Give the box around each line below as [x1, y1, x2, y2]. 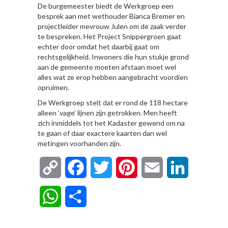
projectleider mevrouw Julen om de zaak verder [38, 22, 186, 31]
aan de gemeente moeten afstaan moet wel [38, 63, 176, 71]
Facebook [87, 162, 122, 172]
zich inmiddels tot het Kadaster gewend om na [38, 119, 185, 127]
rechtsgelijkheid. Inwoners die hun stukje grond [38, 52, 189, 61]
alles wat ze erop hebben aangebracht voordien [38, 73, 188, 81]
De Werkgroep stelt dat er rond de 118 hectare [38, 98, 188, 107]
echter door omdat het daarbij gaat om [38, 42, 159, 51]
